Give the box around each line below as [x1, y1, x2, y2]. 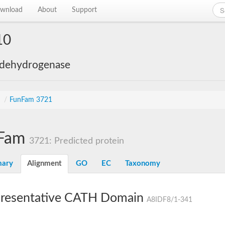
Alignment [27, 160, 62, 167]
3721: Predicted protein [29, 137, 124, 145]
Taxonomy [125, 160, 160, 167]
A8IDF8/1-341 [147, 196, 192, 203]
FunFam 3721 [10, 96, 52, 103]
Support [72, 7, 97, 14]
